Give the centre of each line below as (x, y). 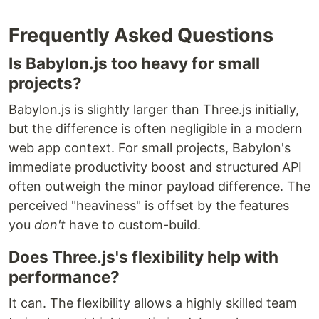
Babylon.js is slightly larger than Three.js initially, (154, 109)
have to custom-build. (133, 224)
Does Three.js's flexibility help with (143, 256)
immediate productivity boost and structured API (155, 167)
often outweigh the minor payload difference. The (159, 186)
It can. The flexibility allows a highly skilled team (153, 303)
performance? (64, 276)
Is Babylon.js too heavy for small (134, 63)
